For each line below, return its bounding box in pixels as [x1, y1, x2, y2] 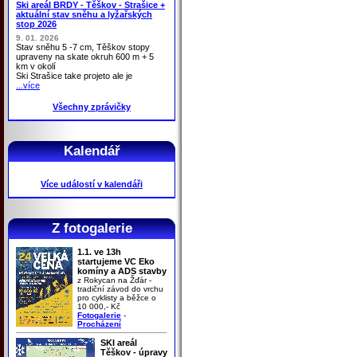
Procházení [77, 319, 121, 328]
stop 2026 [16, 18, 57, 29]
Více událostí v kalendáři [41, 178, 143, 189]
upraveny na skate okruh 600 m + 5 [16, 51, 154, 61]
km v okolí [16, 61, 56, 71]
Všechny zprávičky [53, 101, 131, 112]
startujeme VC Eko [77, 256, 155, 266]
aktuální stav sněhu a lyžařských [16, 9, 152, 19]
